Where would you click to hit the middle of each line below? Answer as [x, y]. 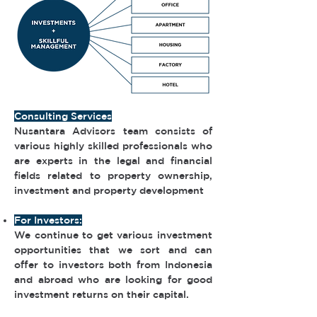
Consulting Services [63, 116]
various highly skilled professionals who [113, 146]
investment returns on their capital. [102, 294]
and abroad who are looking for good [113, 279]
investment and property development [109, 190]
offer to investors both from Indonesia [113, 265]
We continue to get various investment [113, 235]
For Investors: [48, 220]
